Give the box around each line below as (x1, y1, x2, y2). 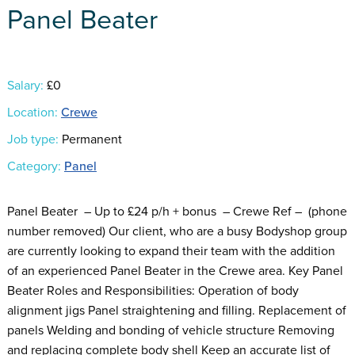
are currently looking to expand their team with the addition (6, 242, 335, 259)
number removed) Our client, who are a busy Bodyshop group (6, 223, 347, 239)
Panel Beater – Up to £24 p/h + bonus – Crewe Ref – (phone (6, 203, 347, 219)
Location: (6, 104, 58, 120)
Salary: (6, 77, 44, 94)
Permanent (58, 131, 122, 147)
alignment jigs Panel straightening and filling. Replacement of (6, 302, 346, 319)
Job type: (6, 131, 59, 147)
